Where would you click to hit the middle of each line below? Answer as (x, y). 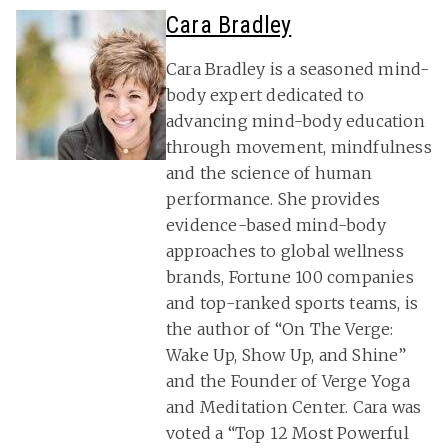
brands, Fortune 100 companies (290, 277)
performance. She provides (273, 199)
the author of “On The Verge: (280, 329)
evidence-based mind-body (276, 225)
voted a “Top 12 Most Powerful (287, 433)
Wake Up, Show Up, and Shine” (286, 355)
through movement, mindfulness (299, 147)
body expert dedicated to (265, 95)
